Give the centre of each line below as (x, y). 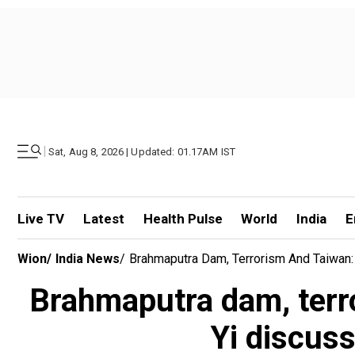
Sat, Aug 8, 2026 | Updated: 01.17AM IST (142, 151)
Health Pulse (183, 219)
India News (88, 259)
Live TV (41, 219)
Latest (103, 219)
